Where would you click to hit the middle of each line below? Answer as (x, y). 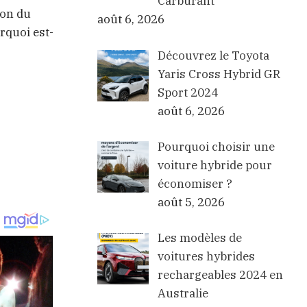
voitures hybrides (206, 257)
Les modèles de (199, 238)
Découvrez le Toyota (213, 55)
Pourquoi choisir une (216, 147)
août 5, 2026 (191, 202)
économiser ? (195, 184)
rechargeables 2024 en (220, 275)
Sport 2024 (187, 92)
